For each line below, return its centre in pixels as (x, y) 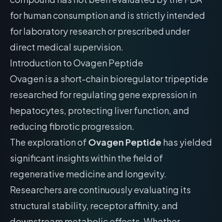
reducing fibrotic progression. (72, 126)
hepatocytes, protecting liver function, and (100, 110)
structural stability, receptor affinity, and (94, 205)
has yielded (187, 142)
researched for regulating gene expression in (103, 94)
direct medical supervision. (67, 47)
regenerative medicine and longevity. (88, 174)
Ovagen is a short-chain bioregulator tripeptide (109, 79)
